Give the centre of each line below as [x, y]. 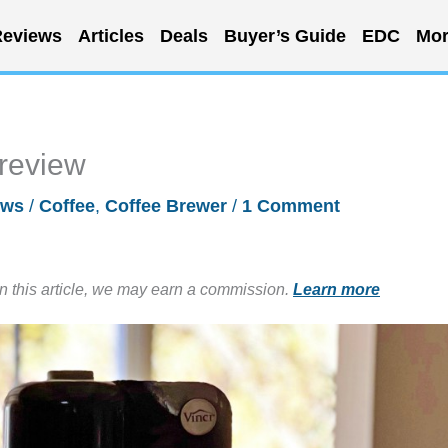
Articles [110, 35]
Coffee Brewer [166, 206]
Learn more [336, 289]
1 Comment [291, 206]
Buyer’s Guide [284, 35]
